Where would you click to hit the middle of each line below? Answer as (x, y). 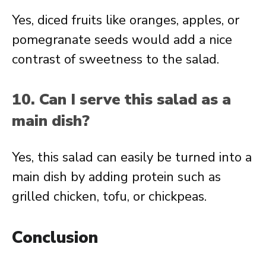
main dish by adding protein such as (116, 177)
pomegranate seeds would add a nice (122, 40)
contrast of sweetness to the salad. (115, 59)
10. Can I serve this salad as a (121, 99)
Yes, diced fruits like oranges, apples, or (126, 20)
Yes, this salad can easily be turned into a (132, 157)
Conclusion (55, 237)
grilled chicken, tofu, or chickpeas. (109, 197)
